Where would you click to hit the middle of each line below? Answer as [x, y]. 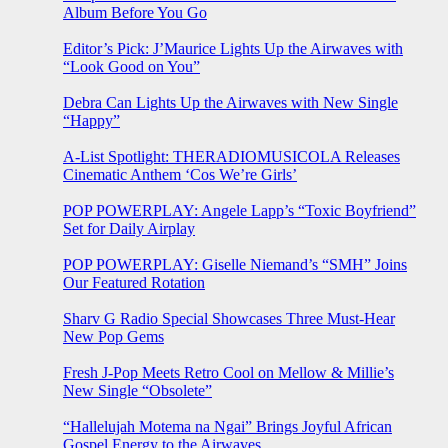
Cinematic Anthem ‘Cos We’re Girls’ [180, 175]
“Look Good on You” [131, 67]
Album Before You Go [135, 13]
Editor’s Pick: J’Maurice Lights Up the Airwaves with [233, 49]
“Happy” [91, 121]
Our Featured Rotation [134, 283]
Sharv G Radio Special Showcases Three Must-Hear [229, 319]
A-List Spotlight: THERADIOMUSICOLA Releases [231, 157]
